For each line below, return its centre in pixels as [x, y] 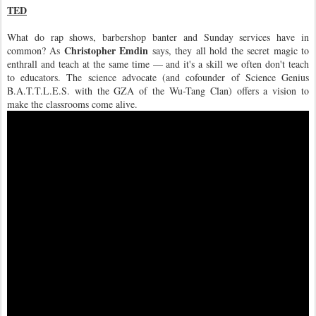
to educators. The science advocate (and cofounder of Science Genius [158, 77]
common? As [36, 50]
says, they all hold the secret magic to [229, 50]
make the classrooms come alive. [72, 104]
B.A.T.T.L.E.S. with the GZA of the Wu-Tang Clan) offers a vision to [158, 90]
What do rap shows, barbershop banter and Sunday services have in [158, 37]
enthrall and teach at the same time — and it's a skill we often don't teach [158, 63]
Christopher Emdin [106, 50]
